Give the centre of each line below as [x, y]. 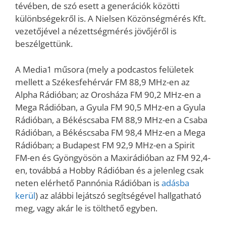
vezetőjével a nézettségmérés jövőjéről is [96, 31]
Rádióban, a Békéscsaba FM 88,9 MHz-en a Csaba [111, 120]
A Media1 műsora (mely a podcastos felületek [104, 69]
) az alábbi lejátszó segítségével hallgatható [118, 195]
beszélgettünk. [44, 44]
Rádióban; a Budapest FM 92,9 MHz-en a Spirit [105, 145]
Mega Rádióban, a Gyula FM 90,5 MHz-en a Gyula [110, 107]
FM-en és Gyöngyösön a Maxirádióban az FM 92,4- [113, 157]
